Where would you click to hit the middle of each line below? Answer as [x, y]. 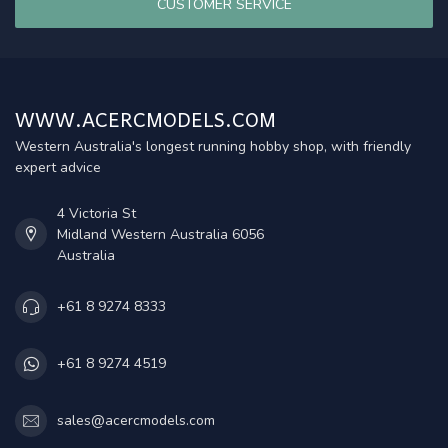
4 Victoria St [96, 213]
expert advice [58, 167]
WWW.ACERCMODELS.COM [145, 118]
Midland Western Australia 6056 [160, 234]
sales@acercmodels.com [136, 421]
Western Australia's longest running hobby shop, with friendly [213, 146]
